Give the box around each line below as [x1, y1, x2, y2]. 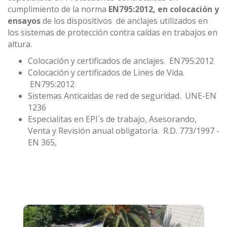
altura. [8, 39, 32, 50]
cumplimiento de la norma [8, 4, 108, 15]
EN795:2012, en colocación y [108, 4, 219, 15]
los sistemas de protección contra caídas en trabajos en [8, 27, 217, 39]
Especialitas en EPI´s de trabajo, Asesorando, [28, 113, 197, 125]
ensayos [8, 15, 41, 27]
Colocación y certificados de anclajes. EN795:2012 [28, 55, 214, 67]
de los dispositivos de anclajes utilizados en [41, 15, 208, 27]
